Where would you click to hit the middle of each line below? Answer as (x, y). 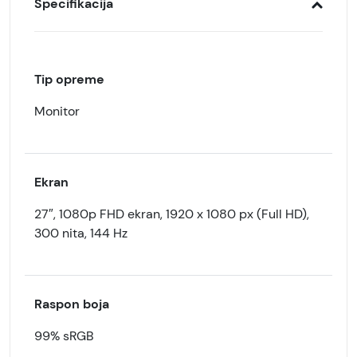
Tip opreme (69, 79)
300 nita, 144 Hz (81, 233)
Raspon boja (72, 304)
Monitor (57, 111)
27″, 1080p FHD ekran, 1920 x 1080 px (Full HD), (172, 214)
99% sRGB (64, 336)
